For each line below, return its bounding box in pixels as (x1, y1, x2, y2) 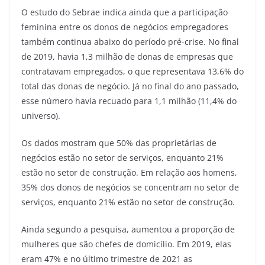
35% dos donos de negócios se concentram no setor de (21, 181, 239, 193)
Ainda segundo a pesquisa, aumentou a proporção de (21, 223, 235, 235)
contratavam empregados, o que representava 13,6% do (21, 65, 244, 77)
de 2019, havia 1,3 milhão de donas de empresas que (21, 50, 233, 62)
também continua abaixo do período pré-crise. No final (21, 35, 239, 47)
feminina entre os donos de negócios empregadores (21, 21, 228, 33)
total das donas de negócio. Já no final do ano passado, (21, 80, 239, 92)
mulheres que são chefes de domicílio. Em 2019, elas (21, 238, 231, 250)
